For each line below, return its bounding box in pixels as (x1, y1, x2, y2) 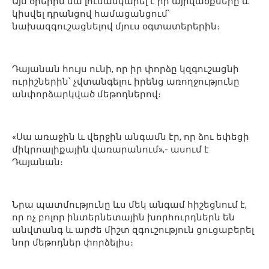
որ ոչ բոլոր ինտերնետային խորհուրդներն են (12, 211, 235, 223)
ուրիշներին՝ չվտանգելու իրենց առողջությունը (12, 76, 240, 87)
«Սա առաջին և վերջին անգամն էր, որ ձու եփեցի (12, 131, 249, 142)
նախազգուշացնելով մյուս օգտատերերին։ (12, 20, 220, 32)
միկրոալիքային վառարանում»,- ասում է (12, 144, 209, 155)
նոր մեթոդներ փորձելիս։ (12, 237, 133, 248)
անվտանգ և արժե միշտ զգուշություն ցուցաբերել (12, 224, 254, 235)
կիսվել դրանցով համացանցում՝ (12, 8, 170, 19)
